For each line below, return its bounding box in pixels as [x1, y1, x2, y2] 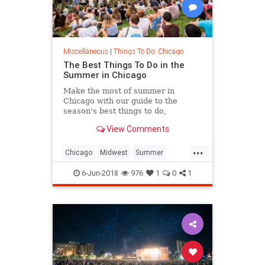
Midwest [100, 148, 128, 157]
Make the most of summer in [63, 86, 174, 96]
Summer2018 [65, 167, 109, 176]
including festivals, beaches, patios [63, 117, 198, 126]
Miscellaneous [63, 47, 108, 56]
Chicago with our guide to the [63, 96, 177, 106]
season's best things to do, [63, 106, 166, 116]
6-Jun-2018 [80, 168, 118, 179]
